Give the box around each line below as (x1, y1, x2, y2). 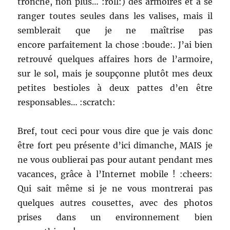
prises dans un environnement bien (17, 212, 213, 222)
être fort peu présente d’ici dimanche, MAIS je (17, 140, 213, 150)
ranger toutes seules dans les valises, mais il (17, 10, 213, 21)
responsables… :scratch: (17, 97, 116, 107)
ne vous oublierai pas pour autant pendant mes (17, 154, 213, 165)
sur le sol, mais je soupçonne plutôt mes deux (17, 68, 213, 79)
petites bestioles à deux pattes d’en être (17, 82, 213, 93)
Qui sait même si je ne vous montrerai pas (17, 183, 213, 194)
